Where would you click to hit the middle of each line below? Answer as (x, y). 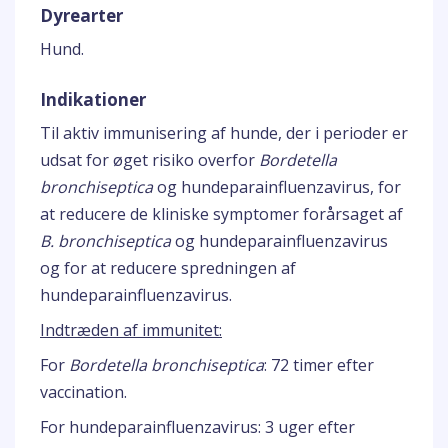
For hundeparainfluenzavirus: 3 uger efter (197, 427)
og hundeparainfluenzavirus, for (277, 187)
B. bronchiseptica (105, 241)
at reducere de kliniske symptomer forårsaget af (221, 214)
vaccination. (83, 392)
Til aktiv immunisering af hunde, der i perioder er (224, 133)
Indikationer (93, 99)
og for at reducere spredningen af (168, 268)
